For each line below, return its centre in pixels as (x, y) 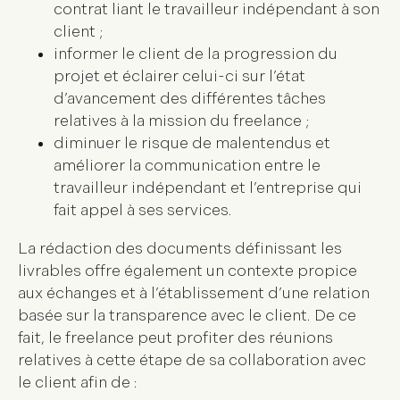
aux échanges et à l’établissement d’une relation (194, 294)
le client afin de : (78, 383)
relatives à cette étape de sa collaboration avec (192, 361)
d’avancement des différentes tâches (190, 99)
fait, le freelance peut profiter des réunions (175, 338)
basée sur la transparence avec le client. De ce (187, 316)
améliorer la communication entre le (187, 166)
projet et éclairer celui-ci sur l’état (179, 77)
